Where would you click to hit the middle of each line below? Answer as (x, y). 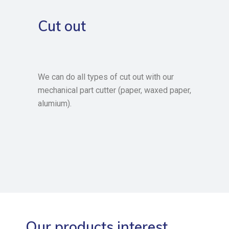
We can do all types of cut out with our (106, 77)
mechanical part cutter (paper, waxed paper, (114, 90)
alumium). (55, 104)
